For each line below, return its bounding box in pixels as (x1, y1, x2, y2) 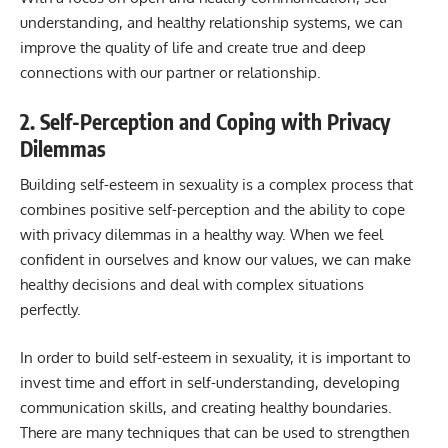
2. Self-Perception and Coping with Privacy (20, 107, 390, 135)
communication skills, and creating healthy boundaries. (20, 397, 392, 417)
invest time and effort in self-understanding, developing (20, 372, 400, 392)
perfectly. (20, 300, 81, 320)
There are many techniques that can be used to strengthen (20, 422, 410, 442)
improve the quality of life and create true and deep (20, 38, 366, 58)
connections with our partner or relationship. (20, 63, 321, 83)
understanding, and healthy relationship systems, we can (20, 13, 403, 33)
